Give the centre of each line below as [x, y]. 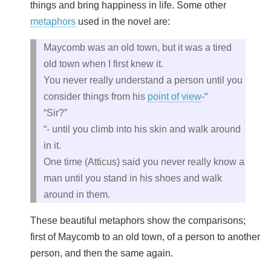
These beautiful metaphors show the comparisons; [138, 220]
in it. [52, 145]
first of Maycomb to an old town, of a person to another [145, 237]
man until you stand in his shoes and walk [133, 178]
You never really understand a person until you [143, 80]
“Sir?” [55, 113]
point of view [175, 96]
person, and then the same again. [102, 253]
